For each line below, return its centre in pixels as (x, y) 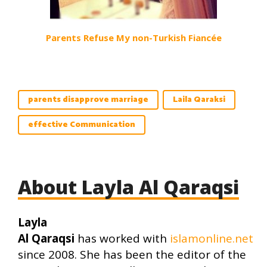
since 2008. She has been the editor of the (132, 255)
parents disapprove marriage (88, 100)
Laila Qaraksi (199, 100)
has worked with (122, 239)
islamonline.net (212, 239)
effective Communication (82, 125)
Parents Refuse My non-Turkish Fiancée (133, 38)
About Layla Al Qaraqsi (128, 187)
